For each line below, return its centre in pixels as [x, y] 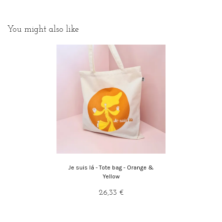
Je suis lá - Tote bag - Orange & [111, 167]
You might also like [43, 29]
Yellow [111, 176]
